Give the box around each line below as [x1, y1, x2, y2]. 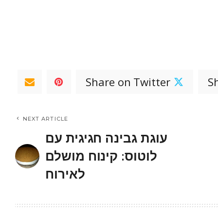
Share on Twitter [85, 74, 171, 90]
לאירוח [45, 166, 85, 182]
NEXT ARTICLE [22, 115, 68, 123]
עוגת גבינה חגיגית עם [45, 130, 168, 146]
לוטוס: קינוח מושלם [45, 148, 158, 164]
